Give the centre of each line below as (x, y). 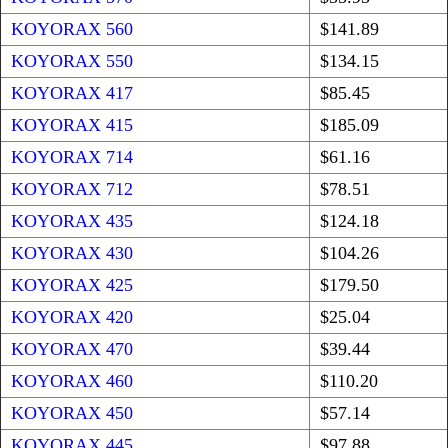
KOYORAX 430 (72, 253)
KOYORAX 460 (72, 381)
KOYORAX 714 (72, 157)
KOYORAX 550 (72, 61)
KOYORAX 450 (72, 413)
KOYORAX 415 (72, 125)
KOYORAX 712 (72, 189)
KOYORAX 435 (72, 221)
